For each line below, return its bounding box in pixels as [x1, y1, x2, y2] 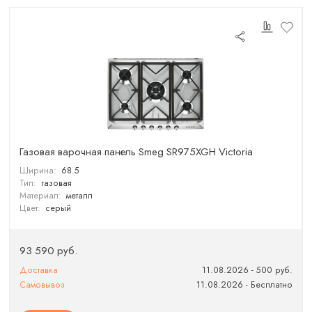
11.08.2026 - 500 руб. [201, 263, 292, 276]
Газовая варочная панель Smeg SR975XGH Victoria [19, 144, 253, 159]
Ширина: [19, 164, 57, 177]
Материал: [19, 189, 62, 202]
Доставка [19, 263, 58, 276]
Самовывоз [19, 278, 65, 291]
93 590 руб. [19, 242, 78, 258]
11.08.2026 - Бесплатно [196, 278, 292, 291]
